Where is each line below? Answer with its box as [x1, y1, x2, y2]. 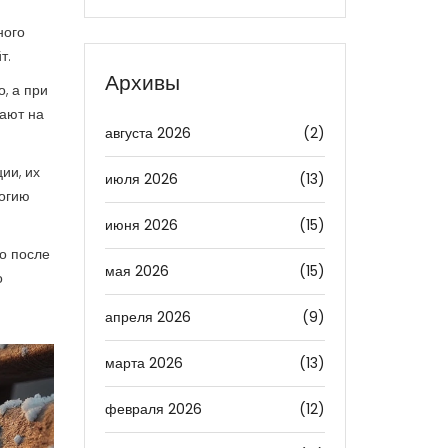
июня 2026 [104, 215, 178, 235]
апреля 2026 [104, 307, 191, 327]
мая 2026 [104, 261, 169, 281]
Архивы [104, 68, 180, 97]
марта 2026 [104, 353, 183, 373]
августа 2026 [104, 123, 191, 143]
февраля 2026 [104, 399, 202, 419]
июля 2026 [104, 169, 178, 189]
